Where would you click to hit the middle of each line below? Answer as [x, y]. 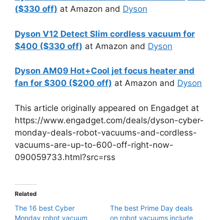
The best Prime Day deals [151, 208]
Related [26, 194]
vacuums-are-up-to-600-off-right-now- [94, 145]
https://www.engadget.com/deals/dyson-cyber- [109, 120]
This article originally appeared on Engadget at [107, 108]
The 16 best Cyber [45, 208]
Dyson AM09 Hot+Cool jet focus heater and [105, 71]
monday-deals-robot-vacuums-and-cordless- [106, 132]
